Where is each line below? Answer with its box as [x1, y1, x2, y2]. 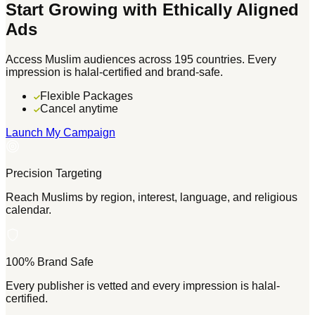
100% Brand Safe [6, 256, 94, 268]
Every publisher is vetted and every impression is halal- [6, 280, 280, 292]
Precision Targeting [6, 167, 102, 179]
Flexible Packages [40, 90, 133, 102]
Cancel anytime [40, 103, 118, 115]
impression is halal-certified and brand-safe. [6, 66, 223, 78]
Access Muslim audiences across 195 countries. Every [6, 53, 276, 65]
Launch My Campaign [6, 127, 115, 139]
